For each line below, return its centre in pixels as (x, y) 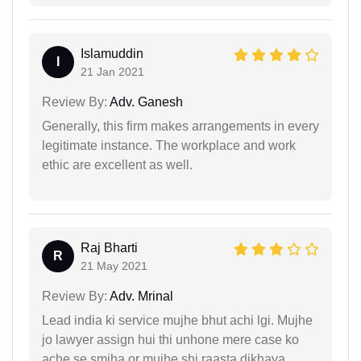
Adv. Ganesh (145, 102)
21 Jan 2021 (112, 71)
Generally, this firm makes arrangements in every (180, 126)
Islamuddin (112, 53)
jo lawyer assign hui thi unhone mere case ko (170, 339)
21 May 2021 (114, 266)
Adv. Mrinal (140, 296)
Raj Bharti (109, 247)
